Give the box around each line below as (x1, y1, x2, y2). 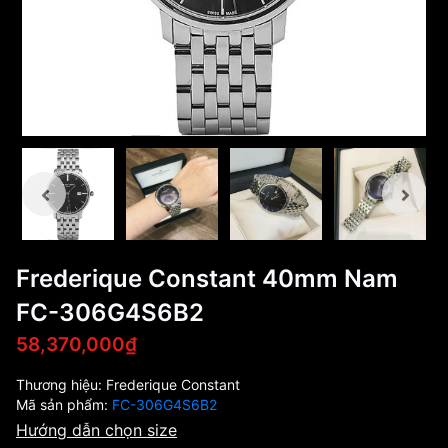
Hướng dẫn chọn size (16, 420, 177, 440)
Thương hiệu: (16, 376, 106, 393)
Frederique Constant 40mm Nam (16, 264, 398, 293)
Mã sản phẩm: (16, 396, 112, 413)
